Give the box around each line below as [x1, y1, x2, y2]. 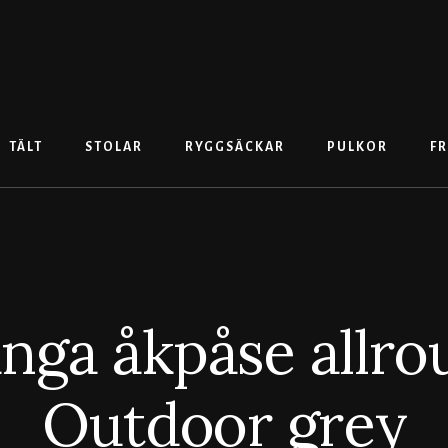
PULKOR [326, 140, 388, 155]
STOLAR [84, 140, 143, 155]
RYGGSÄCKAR [184, 140, 285, 155]
